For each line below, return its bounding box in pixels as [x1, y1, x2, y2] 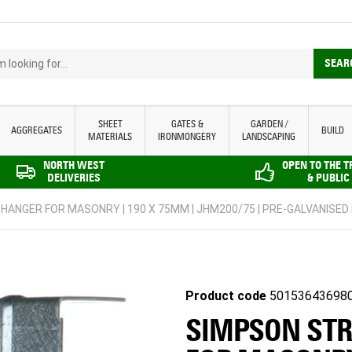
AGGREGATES [11, 123, 63, 136]
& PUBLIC [307, 170, 350, 185]
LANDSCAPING [242, 130, 296, 142]
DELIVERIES [47, 170, 101, 185]
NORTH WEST [43, 158, 104, 172]
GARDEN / [250, 117, 288, 130]
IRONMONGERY [158, 130, 217, 142]
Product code [185, 288, 266, 303]
